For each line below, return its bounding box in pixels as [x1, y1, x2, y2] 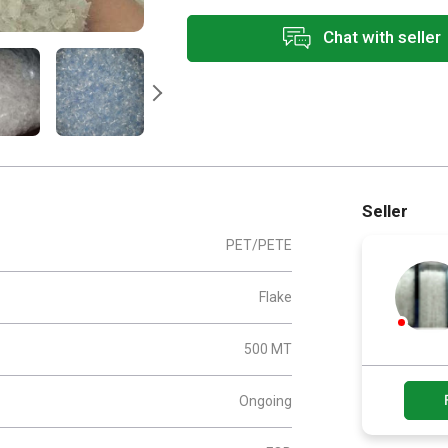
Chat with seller [319, 26, 441, 47]
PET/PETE [226, 237, 292, 254]
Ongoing [239, 393, 292, 410]
